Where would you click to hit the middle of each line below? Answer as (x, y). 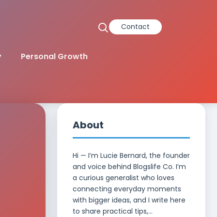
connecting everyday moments (127, 189)
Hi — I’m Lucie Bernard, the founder (131, 155)
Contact (135, 27)
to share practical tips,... (113, 211)
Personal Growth (54, 56)
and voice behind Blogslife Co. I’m (129, 167)
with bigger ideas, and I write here (129, 200)
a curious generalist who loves (124, 178)
